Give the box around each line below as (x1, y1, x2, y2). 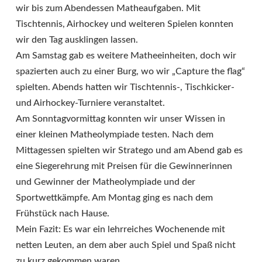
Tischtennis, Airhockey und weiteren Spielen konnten (16, 19, 233, 29)
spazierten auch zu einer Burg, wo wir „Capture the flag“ (16, 67, 245, 77)
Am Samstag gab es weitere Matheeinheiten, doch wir (16, 51, 236, 61)
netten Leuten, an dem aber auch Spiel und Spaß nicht (16, 240, 236, 250)
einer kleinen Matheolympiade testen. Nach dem (16, 130, 213, 140)
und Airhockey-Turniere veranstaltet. (16, 98, 165, 108)
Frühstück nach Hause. (16, 209, 109, 219)
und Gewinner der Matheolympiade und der (16, 177, 195, 187)
